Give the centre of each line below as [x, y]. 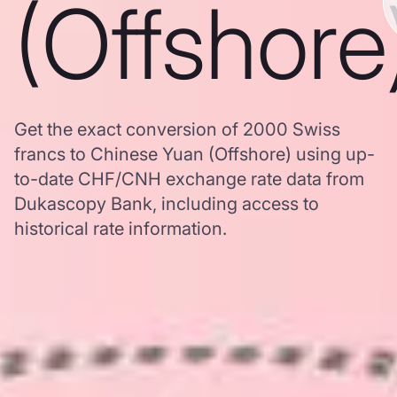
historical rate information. [121, 229]
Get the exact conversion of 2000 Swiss [177, 129]
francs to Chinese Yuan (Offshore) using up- [195, 154]
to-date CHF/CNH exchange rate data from [189, 179]
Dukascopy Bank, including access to [167, 204]
